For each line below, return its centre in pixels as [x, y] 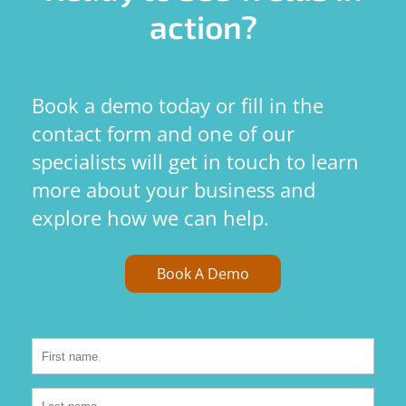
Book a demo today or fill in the [178, 106]
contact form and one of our [163, 134]
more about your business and [174, 190]
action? [203, 27]
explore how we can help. [150, 218]
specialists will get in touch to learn [195, 162]
